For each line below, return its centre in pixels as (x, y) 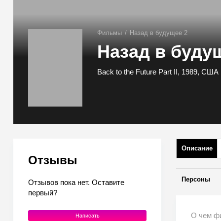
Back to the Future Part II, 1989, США (158, 72)
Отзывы (53, 160)
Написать (87, 216)
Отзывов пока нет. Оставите (76, 182)
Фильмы (110, 33)
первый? (43, 193)
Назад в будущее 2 (159, 33)
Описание (197, 148)
